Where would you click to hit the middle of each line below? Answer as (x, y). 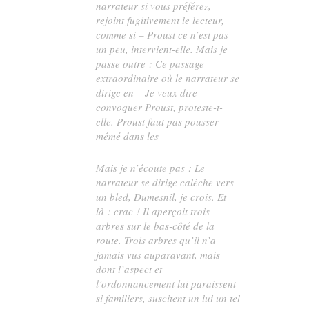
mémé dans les (128, 136)
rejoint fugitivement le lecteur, (160, 20)
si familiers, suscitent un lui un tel (168, 298)
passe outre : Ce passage (150, 64)
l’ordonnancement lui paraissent (166, 283)
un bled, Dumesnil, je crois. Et (161, 196)
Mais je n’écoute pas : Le (151, 167)
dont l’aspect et (129, 269)
